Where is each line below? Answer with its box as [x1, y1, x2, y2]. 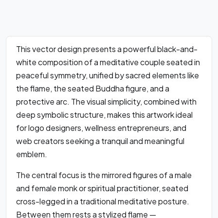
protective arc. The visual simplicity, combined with [16, 96, 197, 107]
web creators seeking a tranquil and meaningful [16, 136, 184, 146]
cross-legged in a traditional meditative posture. [16, 196, 189, 207]
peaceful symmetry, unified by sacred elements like [16, 70, 199, 81]
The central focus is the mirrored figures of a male [16, 170, 192, 181]
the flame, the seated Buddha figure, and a [16, 83, 169, 94]
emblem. [16, 149, 47, 160]
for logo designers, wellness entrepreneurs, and [16, 123, 186, 133]
